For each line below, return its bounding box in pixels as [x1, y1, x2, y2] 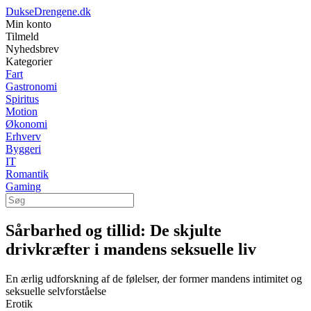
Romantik [6, 168, 49, 180]
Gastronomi [6, 81, 57, 92]
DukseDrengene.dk [6, 6, 91, 17]
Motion [6, 106, 37, 117]
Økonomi [6, 118, 47, 130]
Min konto [6, 18, 51, 30]
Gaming [6, 180, 41, 192]
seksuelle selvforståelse [6, 285, 106, 297]
